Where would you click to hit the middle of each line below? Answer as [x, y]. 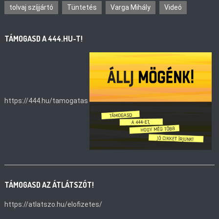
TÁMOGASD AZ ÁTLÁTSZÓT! [49, 185]
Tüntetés [82, 7]
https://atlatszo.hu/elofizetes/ [54, 204]
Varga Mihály [131, 7]
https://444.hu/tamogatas [46, 100]
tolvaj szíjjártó [32, 7]
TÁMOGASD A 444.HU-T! [44, 38]
